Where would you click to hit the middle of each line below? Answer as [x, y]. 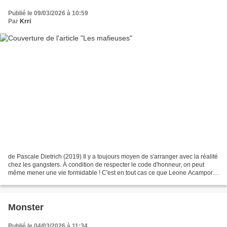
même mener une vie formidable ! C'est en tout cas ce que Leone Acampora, [113, 173]
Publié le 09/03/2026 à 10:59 [48, 13]
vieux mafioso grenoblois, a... [48, 181]
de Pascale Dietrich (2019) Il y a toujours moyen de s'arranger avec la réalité [113, 157]
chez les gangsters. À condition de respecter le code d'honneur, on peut [106, 165]
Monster [26, 207]
